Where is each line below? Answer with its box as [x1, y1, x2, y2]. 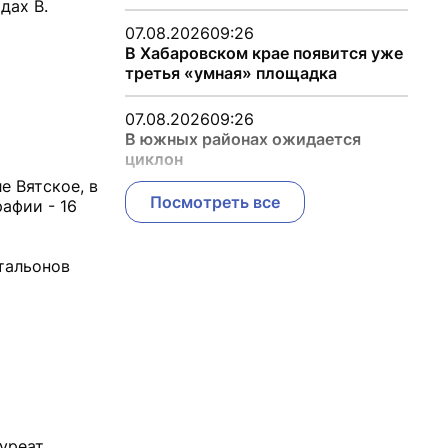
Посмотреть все [149, 192, 280, 212]
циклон [124, 149, 183, 169]
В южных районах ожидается [124, 129, 361, 149]
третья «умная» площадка [124, 63, 337, 83]
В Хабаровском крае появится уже [124, 43, 403, 63]
